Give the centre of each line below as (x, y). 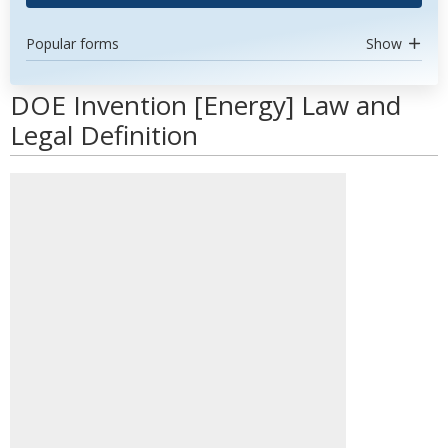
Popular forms (72, 43)
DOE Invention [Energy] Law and (205, 105)
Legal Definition (104, 135)
